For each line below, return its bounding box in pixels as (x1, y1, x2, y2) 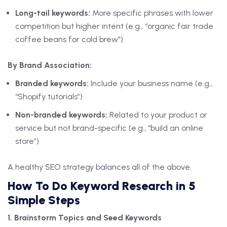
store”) (15, 136, 39, 146)
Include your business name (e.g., (89, 79, 212, 89)
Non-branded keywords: (15, 110, 107, 120)
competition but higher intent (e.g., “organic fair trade (15, 21, 213, 31)
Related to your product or (107, 110, 207, 120)
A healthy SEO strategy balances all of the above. (8, 162, 192, 172)
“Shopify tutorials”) (15, 92, 83, 102)
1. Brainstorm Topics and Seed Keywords (8, 213, 162, 223)
